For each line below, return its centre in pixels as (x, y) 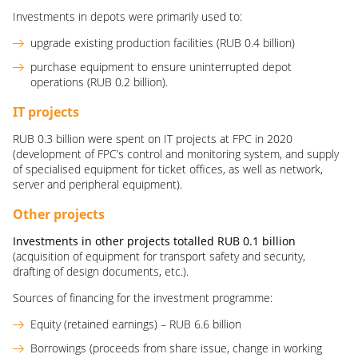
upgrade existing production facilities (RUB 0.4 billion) (163, 43)
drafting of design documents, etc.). (101, 271)
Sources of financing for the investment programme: (143, 298)
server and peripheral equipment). (97, 184)
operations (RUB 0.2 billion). (99, 82)
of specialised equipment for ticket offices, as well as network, (168, 169)
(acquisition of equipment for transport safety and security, (159, 256)
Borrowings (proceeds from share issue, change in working (176, 348)
